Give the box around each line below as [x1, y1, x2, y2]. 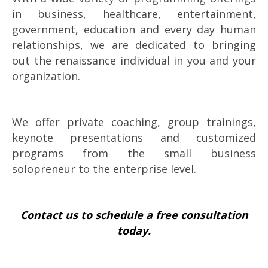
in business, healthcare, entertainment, [12, 7, 256, 21]
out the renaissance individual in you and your [12, 53, 256, 68]
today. [117, 223, 151, 237]
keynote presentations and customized [12, 130, 256, 145]
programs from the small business [12, 146, 256, 160]
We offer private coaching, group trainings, [12, 115, 256, 129]
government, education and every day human [12, 22, 256, 36]
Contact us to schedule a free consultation [20, 208, 248, 222]
